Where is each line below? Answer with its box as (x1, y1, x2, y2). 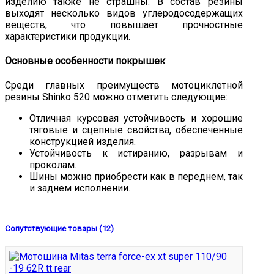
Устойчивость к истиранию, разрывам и (29, 147, 243, 160)
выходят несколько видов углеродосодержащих (5, 7, 243, 19)
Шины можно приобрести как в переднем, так (29, 171, 243, 183)
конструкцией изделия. (29, 136, 136, 148)
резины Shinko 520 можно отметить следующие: (5, 91, 228, 103)
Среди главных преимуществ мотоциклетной (5, 80, 243, 92)
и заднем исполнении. (29, 182, 130, 194)
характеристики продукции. (5, 30, 130, 42)
